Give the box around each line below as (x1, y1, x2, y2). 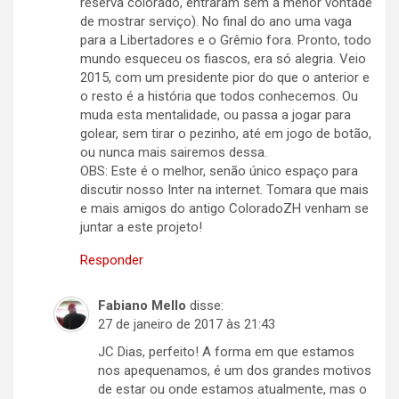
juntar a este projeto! (80, 219, 202, 236)
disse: (190, 297, 224, 314)
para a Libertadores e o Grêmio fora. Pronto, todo (80, 32, 371, 49)
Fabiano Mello (98, 297, 186, 314)
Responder (80, 252, 143, 269)
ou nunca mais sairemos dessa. (80, 144, 267, 161)
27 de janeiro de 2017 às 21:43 (98, 316, 275, 333)
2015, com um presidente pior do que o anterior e (80, 69, 370, 86)
